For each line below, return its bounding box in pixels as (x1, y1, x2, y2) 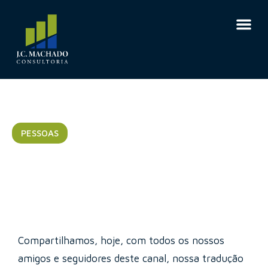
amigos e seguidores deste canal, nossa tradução (18, 252, 243, 264)
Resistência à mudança (12, 142, 221, 166)
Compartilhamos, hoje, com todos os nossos (18, 234, 224, 246)
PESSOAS (21, 128, 59, 139)
